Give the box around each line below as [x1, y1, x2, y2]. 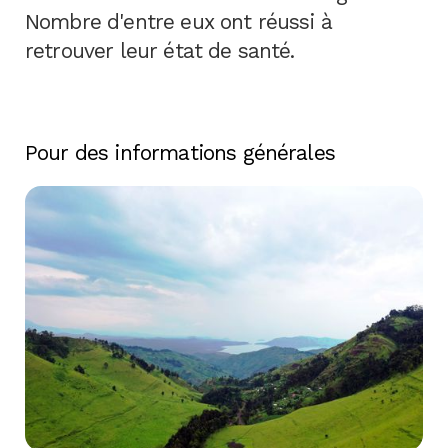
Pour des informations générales [25, 140, 335, 165]
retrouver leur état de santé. [25, 38, 295, 63]
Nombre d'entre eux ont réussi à [25, 9, 332, 34]
